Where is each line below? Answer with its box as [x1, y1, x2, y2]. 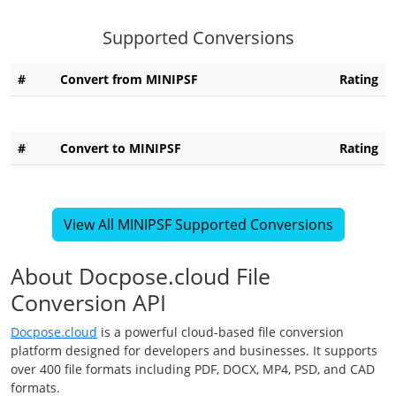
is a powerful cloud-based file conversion [97, 324, 344, 341]
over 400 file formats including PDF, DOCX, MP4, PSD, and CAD [11, 361, 375, 378]
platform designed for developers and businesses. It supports [11, 342, 377, 360]
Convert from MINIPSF [60, 71, 198, 88]
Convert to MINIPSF [60, 140, 181, 157]
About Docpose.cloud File [11, 261, 270, 292]
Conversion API [11, 287, 166, 318]
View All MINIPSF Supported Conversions [63, 215, 333, 235]
